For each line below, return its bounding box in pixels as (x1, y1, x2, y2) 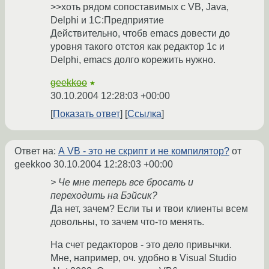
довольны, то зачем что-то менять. (50, 216, 204, 227)
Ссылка (127, 108, 162, 119)
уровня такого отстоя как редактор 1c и (50, 41, 225, 52)
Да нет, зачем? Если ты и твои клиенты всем (50, 203, 248, 214)
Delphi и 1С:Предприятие (50, 14, 164, 25)
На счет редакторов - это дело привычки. (50, 239, 232, 250)
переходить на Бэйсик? (50, 190, 157, 201)
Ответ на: (14, 145, 58, 156)
